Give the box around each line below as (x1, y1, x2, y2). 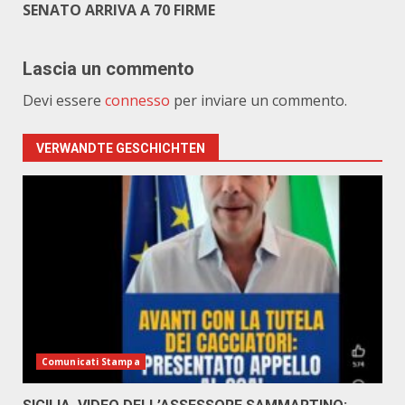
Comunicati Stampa (42, 355, 140, 368)
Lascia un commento (23, 58, 194, 80)
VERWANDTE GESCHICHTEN (36, 141, 205, 155)
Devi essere (23, 90, 105, 110)
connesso (105, 90, 170, 110)
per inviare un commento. (170, 90, 347, 110)
